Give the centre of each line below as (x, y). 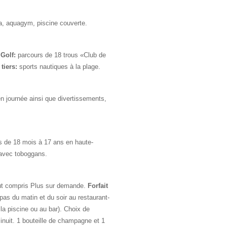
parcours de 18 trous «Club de (61, 55)
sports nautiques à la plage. (59, 66)
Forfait (98, 185)
